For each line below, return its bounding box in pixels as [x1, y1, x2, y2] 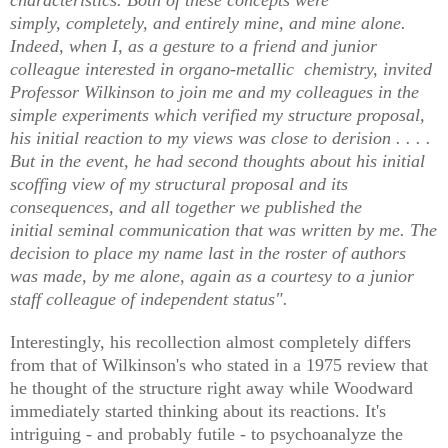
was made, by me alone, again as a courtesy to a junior [10, 265, 414, 286]
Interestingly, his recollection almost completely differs [10, 331, 411, 352]
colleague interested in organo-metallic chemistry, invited [10, 58, 432, 79]
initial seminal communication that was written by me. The [10, 219, 437, 240]
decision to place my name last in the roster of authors [10, 242, 406, 263]
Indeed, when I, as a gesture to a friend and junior [10, 35, 377, 56]
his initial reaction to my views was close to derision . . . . [10, 127, 431, 148]
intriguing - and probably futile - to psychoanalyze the [10, 423, 403, 444]
